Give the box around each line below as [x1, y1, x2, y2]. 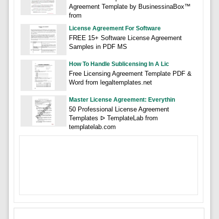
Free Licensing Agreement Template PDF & [68, 69, 192, 77]
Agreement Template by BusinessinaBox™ [68, 2, 191, 10]
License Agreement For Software [68, 24, 161, 32]
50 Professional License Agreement [68, 105, 169, 113]
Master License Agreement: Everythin [68, 96, 175, 103]
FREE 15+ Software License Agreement [68, 34, 182, 42]
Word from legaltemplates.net [68, 78, 152, 86]
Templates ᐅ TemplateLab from [68, 114, 158, 122]
